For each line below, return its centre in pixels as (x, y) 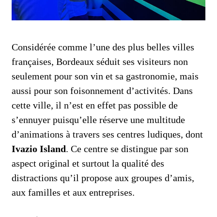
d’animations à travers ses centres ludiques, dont (107, 134)
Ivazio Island (39, 148)
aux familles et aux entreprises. (73, 192)
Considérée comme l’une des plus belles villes (103, 47)
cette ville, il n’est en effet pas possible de (95, 105)
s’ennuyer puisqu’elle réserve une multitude (98, 119)
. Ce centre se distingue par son (127, 148)
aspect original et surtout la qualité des (88, 163)
